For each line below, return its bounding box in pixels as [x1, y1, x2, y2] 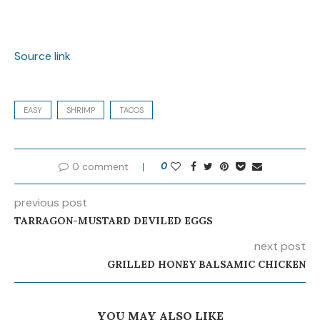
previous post [14, 194, 87, 210]
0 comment [71, 159, 129, 173]
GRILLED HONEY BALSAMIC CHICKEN [107, 257, 306, 271]
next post [254, 238, 306, 254]
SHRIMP [66, 104, 95, 115]
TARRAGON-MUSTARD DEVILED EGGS [14, 214, 213, 227]
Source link [14, 48, 71, 64]
